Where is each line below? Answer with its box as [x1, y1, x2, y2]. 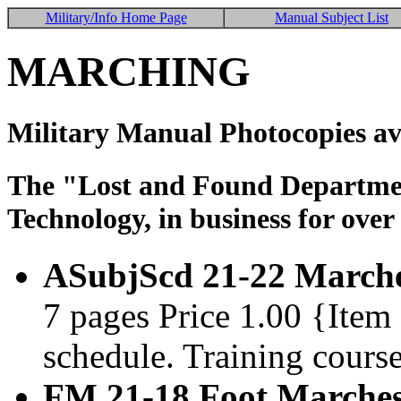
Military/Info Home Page [45, 10, 187, 25]
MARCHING [7, 48, 251, 96]
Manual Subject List [275, 10, 388, 25]
